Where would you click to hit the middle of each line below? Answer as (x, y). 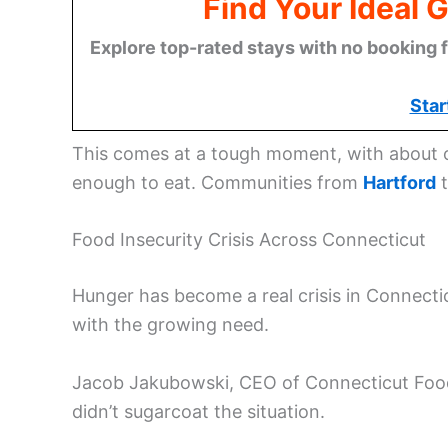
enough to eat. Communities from (217, 182)
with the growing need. (170, 325)
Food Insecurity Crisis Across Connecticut (249, 240)
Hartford (399, 182)
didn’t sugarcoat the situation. (198, 412)
